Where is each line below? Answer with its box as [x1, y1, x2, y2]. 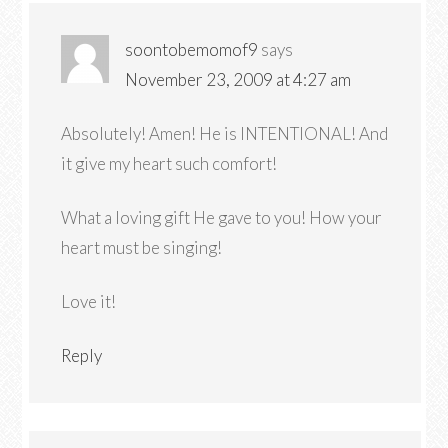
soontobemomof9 [125, 39, 259, 60]
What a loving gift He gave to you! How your [61, 207, 383, 228]
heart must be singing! [61, 237, 223, 258]
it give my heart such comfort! [61, 153, 278, 174]
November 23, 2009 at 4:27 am [125, 69, 352, 90]
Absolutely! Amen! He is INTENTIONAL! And [61, 123, 389, 144]
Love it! [61, 291, 117, 312]
